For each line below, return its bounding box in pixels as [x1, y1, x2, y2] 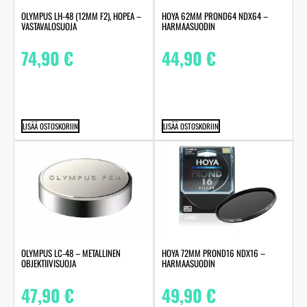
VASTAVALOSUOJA [21, 19, 77, 34]
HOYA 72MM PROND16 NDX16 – [161, 246, 265, 260]
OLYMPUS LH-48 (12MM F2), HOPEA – [21, 9, 141, 23]
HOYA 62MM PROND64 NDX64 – [161, 9, 268, 23]
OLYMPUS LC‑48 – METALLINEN [21, 246, 121, 260]
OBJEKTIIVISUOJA [21, 256, 76, 271]
